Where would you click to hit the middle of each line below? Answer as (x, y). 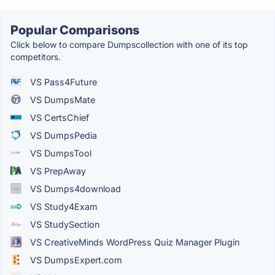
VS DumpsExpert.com (75, 260)
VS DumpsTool (60, 153)
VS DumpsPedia (62, 135)
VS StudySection (64, 224)
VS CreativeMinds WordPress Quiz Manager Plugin (134, 242)
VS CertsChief (58, 117)
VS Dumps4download (74, 188)
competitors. (36, 56)
